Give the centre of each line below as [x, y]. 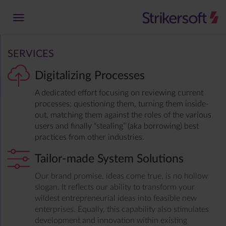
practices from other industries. [90, 137]
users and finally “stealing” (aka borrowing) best [117, 126]
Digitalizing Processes [90, 76]
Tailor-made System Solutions [109, 159]
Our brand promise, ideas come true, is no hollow [121, 176]
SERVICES [31, 54]
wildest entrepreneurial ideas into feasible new [116, 198]
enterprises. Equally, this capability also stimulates [122, 209]
